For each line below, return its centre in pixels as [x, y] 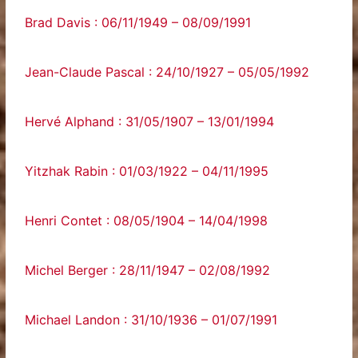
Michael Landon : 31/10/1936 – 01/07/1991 [151, 320]
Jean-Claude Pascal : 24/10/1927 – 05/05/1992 [167, 72]
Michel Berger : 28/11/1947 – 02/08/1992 [148, 270]
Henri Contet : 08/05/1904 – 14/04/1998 [147, 221]
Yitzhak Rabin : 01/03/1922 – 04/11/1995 [147, 171]
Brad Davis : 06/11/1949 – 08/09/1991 [138, 22]
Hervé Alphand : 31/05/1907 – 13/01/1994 [150, 121]
